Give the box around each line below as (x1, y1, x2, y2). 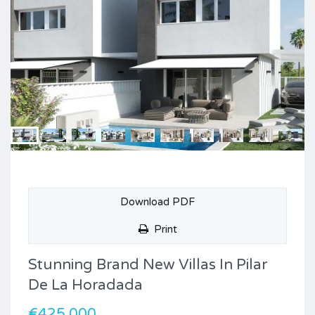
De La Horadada (28, 276, 143, 294)
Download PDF (120, 195, 195, 208)
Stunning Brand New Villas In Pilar (28, 255, 267, 274)
